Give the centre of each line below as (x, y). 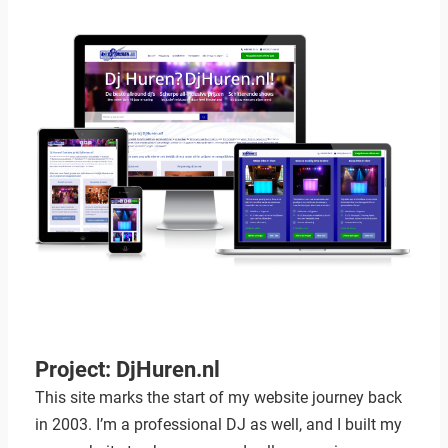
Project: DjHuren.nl (127, 369)
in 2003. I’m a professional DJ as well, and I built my (218, 425)
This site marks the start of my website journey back (218, 398)
